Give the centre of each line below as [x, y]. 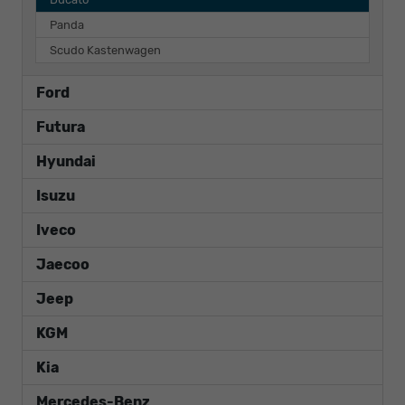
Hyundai [66, 161]
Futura [61, 127]
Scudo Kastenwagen [105, 50]
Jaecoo [63, 264]
